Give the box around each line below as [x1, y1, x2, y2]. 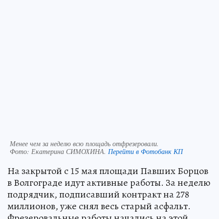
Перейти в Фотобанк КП [108, 146, 183, 156]
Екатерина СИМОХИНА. [31, 146, 108, 156]
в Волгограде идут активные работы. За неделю [7, 175, 210, 189]
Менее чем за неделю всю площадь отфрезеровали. [10, 138, 159, 148]
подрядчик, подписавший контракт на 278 [7, 187, 189, 201]
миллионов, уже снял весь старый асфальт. [7, 199, 191, 213]
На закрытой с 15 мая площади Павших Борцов [7, 164, 208, 177]
